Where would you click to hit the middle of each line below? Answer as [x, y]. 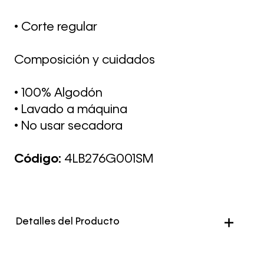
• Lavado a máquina [71, 110]
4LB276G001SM [109, 159]
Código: [39, 159]
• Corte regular [56, 27]
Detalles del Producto [68, 222]
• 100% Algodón [58, 93]
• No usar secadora [68, 126]
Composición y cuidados [85, 60]
